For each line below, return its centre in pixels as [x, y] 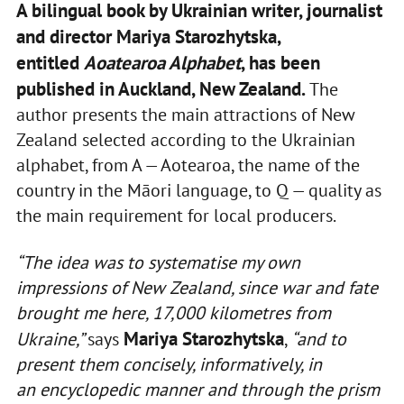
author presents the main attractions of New [185, 115]
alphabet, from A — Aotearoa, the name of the [188, 165]
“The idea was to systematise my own [158, 263]
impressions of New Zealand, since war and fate [197, 288]
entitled [50, 63]
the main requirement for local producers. [176, 216]
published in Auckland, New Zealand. [161, 89]
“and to [318, 340]
